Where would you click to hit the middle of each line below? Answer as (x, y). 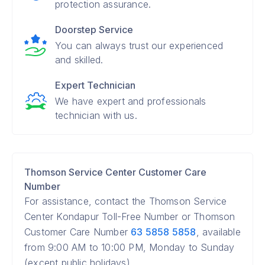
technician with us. (96, 115)
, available (218, 232)
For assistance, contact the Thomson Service (126, 201)
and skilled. (79, 60)
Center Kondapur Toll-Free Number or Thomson (130, 216)
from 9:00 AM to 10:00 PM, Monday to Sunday (130, 247)
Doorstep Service (94, 30)
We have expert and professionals (131, 101)
